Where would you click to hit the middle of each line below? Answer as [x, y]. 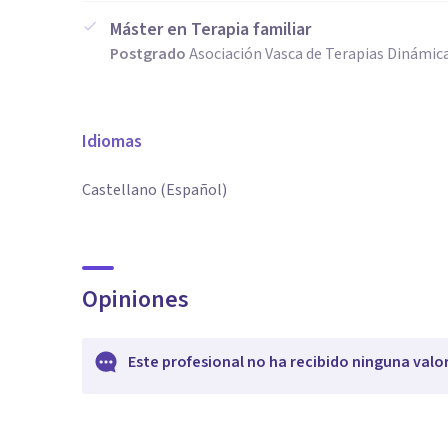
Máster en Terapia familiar [210, 29]
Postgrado [148, 54]
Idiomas [112, 141]
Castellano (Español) [154, 190]
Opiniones [135, 299]
